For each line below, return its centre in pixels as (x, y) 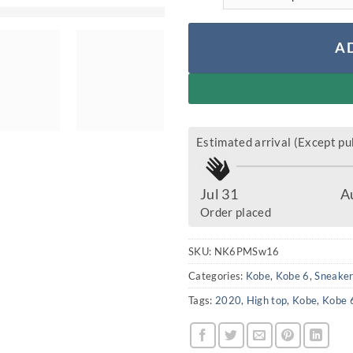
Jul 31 (219, 194)
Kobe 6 (292, 276)
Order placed (236, 212)
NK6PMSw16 (247, 252)
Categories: (217, 276)
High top (267, 301)
